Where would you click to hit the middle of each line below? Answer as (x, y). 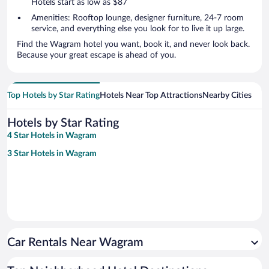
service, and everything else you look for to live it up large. (138, 29)
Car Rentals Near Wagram (75, 243)
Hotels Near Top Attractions (151, 96)
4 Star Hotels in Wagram (52, 136)
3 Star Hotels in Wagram (52, 154)
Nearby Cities (227, 96)
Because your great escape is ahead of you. (96, 56)
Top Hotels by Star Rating (53, 96)
